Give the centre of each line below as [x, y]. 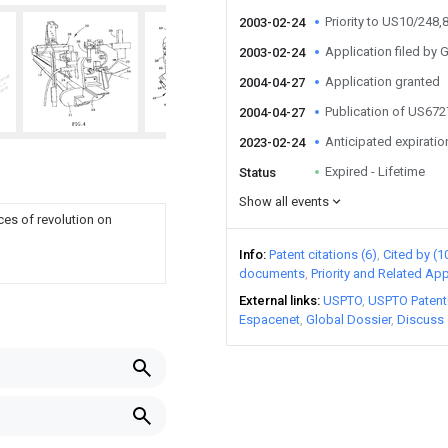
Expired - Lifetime [375, 171]
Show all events [284, 201]
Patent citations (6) [323, 254]
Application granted [382, 81]
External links [278, 300]
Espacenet [269, 319]
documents [272, 273]
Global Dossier [348, 319]
